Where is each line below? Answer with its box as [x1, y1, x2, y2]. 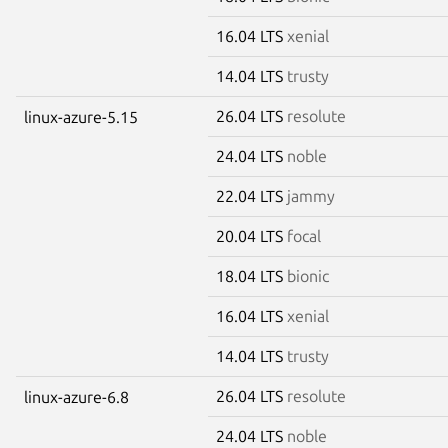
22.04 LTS [216, 186, 287, 205]
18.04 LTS [216, 266, 287, 285]
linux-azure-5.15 [24, 107, 138, 126]
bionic [287, 266, 329, 285]
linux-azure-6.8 [24, 387, 129, 406]
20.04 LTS [216, 226, 287, 245]
